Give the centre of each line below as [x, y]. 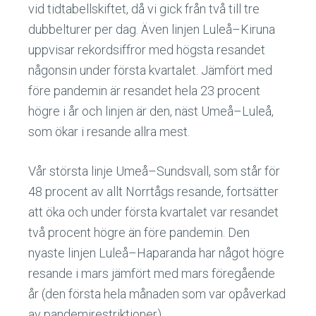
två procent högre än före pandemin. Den [139, 233]
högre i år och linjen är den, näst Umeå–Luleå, [151, 111]
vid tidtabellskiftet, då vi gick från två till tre [144, 9]
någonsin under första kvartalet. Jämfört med [150, 71]
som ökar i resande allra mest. [109, 132]
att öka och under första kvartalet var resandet [153, 212]
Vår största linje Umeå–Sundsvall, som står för [154, 171]
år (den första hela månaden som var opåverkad [157, 294]
